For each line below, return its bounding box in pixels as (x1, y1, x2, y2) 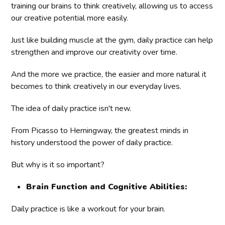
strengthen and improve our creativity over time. (11, 47, 178, 58)
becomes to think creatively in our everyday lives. (11, 81, 182, 92)
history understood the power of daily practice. (11, 137, 173, 149)
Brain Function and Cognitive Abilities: (26, 181, 187, 193)
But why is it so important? (11, 159, 105, 171)
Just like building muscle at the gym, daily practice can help (11, 35, 213, 46)
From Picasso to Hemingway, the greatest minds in (11, 125, 189, 137)
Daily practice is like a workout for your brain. (11, 203, 166, 215)
